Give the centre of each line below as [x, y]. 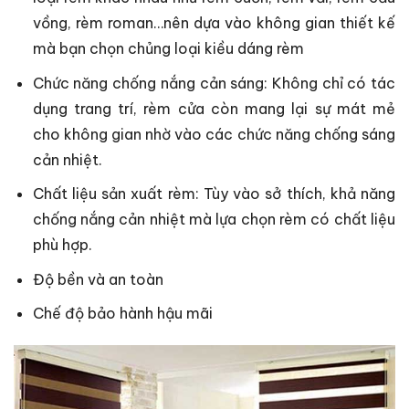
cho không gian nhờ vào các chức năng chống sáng [214, 134]
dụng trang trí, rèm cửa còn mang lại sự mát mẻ [214, 108]
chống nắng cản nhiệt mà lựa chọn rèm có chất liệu [214, 220]
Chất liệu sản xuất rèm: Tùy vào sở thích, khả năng [214, 194]
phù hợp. [62, 245]
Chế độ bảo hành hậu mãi [122, 314]
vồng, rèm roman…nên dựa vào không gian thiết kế [214, 22]
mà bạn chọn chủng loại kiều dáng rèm [170, 48]
